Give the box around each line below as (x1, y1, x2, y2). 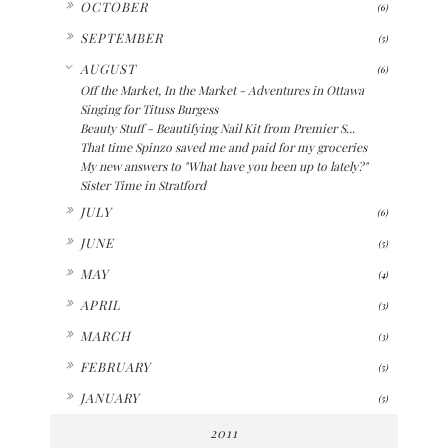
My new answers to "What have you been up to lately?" (80, 157, 368, 174)
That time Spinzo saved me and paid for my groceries (80, 138, 367, 155)
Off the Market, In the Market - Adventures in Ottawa (80, 81, 364, 98)
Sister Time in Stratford (80, 176, 206, 193)
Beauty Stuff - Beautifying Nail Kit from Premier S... (80, 119, 355, 136)
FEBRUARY (80, 357, 151, 375)
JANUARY (80, 388, 140, 406)
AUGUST (80, 59, 136, 77)
